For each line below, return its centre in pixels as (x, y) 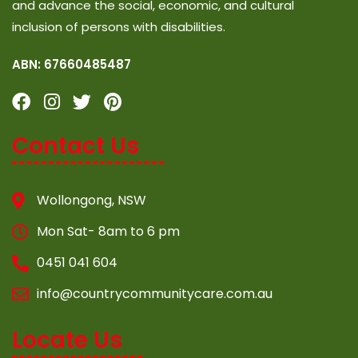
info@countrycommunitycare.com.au (155, 294)
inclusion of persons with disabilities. (119, 27)
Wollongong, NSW (92, 201)
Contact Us (76, 146)
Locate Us (67, 340)
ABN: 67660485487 (72, 65)
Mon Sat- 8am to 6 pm (109, 232)
